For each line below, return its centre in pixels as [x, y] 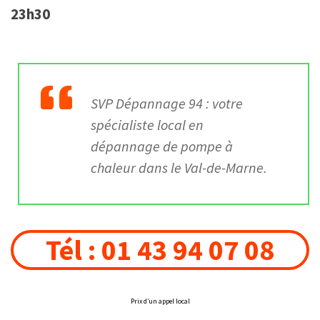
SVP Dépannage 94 [147, 103]
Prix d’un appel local [160, 301]
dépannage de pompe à [162, 146]
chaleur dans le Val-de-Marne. [179, 167]
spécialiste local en [147, 124]
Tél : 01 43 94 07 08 [160, 250]
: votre [223, 103]
